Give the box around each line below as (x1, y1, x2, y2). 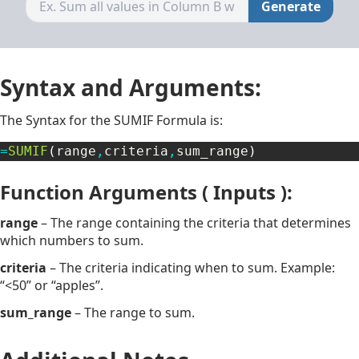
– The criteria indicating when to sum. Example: (46, 258, 335, 276)
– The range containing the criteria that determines (38, 213, 351, 232)
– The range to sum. (71, 303, 195, 321)
